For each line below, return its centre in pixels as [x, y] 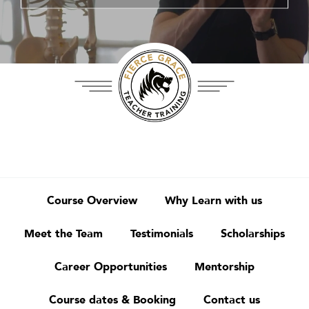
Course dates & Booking [112, 300]
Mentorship [225, 267]
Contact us [232, 300]
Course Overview [92, 201]
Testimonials [162, 234]
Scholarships [253, 234]
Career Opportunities [111, 267]
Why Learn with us [213, 201]
